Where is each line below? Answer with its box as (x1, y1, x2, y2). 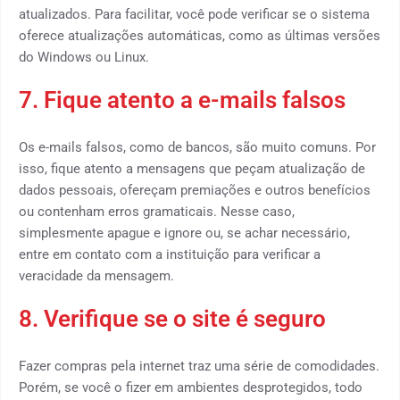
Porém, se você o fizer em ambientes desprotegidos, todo (19, 379, 362, 396)
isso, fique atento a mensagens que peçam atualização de (19, 161, 365, 177)
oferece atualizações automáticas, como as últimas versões (19, 28, 380, 44)
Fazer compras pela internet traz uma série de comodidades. (19, 358, 379, 374)
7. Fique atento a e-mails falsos (19, 87, 346, 113)
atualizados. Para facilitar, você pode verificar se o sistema (19, 6, 370, 22)
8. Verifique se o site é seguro (19, 305, 326, 332)
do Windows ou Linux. (19, 49, 149, 65)
